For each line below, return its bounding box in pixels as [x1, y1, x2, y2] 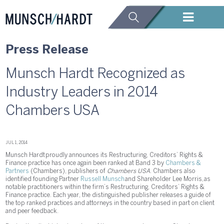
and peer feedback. [5, 208, 59, 214]
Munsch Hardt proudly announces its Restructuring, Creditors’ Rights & [5, 152, 203, 158]
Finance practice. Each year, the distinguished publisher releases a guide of [5, 192, 211, 198]
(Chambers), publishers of [29, 168, 107, 174]
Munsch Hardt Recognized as [5, 68, 185, 80]
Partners [5, 168, 29, 174]
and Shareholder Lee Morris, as [124, 176, 211, 182]
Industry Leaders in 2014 [5, 86, 158, 99]
